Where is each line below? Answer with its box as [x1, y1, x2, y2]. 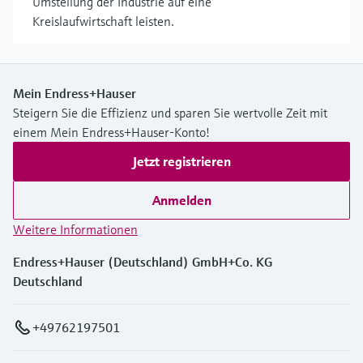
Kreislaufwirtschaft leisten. [32, 12, 174, 29]
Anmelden [152, 191, 211, 208]
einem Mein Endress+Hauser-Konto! [13, 123, 210, 140]
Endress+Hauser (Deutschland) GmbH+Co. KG [13, 253, 272, 270]
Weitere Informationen [13, 220, 138, 237]
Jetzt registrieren [132, 152, 231, 169]
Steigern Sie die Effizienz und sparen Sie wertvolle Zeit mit [13, 104, 327, 121]
